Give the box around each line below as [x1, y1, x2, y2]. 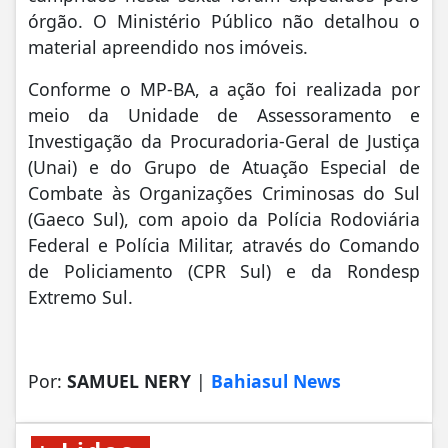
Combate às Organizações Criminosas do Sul [28, 180, 420, 205]
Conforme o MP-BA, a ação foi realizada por [28, 76, 420, 101]
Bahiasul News [211, 368, 341, 393]
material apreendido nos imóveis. [28, 34, 308, 59]
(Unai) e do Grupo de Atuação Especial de [28, 154, 420, 179]
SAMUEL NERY [67, 368, 196, 393]
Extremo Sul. [28, 284, 133, 309]
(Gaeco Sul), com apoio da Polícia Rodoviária [28, 206, 420, 231]
